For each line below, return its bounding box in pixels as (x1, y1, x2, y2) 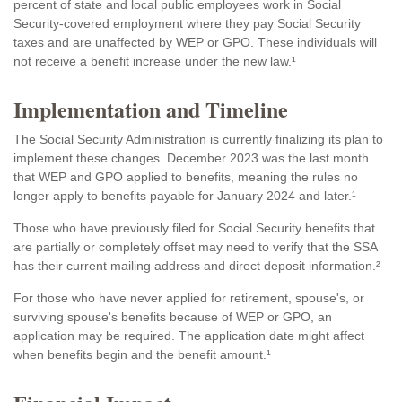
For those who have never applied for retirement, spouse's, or (13, 291, 364, 305)
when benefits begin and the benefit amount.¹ (13, 347, 271, 362)
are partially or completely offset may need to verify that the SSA (13, 240, 377, 254)
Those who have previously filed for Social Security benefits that (13, 221, 375, 235)
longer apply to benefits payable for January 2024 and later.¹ (13, 188, 356, 203)
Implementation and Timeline (13, 93, 288, 125)
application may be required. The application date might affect (13, 328, 364, 343)
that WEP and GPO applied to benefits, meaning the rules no (13, 170, 358, 184)
